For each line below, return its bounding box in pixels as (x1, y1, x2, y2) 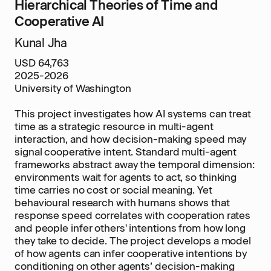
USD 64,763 (15, 57, 69, 69)
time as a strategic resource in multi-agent (15, 120, 214, 132)
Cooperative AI (15, 14, 105, 29)
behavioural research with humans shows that (15, 197, 230, 209)
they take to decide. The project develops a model (15, 235, 252, 247)
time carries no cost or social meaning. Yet (15, 184, 212, 196)
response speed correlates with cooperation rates (15, 209, 251, 221)
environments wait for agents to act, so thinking (15, 171, 237, 183)
